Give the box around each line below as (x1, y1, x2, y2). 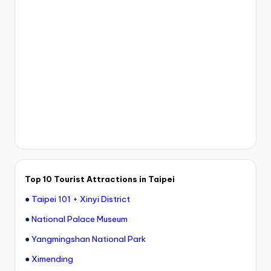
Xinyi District (80, 193, 130, 204)
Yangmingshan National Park (31, 233, 146, 244)
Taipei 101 (31, 193, 71, 204)
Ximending (31, 253, 73, 264)
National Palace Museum (31, 213, 128, 224)
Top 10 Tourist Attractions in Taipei (25, 174, 175, 184)
